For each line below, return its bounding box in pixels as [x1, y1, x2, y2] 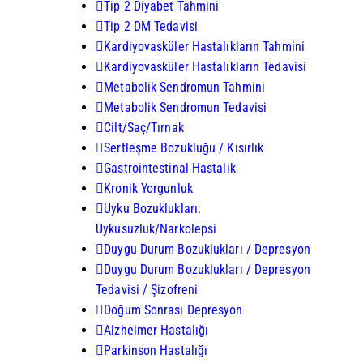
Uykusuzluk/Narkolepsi [96, 220, 217, 237]
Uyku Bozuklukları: [104, 200, 202, 216]
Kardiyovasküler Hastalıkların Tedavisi [104, 58, 307, 75]
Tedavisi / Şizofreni [96, 281, 199, 297]
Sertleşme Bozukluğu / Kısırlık [104, 139, 264, 156]
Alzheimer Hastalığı [104, 322, 209, 338]
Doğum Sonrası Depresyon [104, 301, 243, 318]
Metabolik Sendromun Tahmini [104, 79, 265, 95]
